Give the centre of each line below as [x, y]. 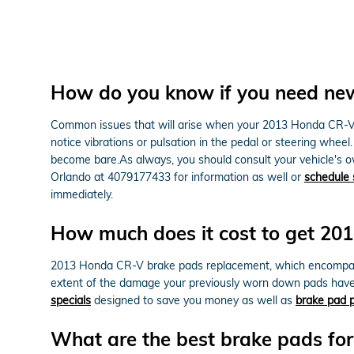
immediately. [82, 194]
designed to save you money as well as [193, 300]
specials [71, 300]
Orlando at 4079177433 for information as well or [177, 177]
